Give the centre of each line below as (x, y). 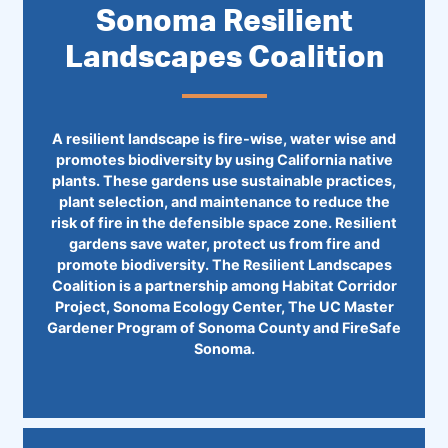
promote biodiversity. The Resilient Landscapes (224, 264)
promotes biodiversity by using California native (224, 159)
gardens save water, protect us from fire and (224, 243)
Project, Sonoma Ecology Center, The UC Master (224, 306)
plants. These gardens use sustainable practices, (224, 180)
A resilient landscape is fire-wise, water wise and (224, 138)
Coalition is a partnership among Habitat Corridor (224, 285)
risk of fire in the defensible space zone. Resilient (224, 222)
